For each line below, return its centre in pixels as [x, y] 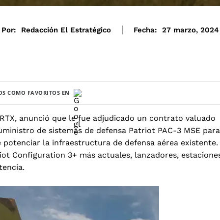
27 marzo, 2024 [190, 30]
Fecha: [145, 30]
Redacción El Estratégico [66, 30]
